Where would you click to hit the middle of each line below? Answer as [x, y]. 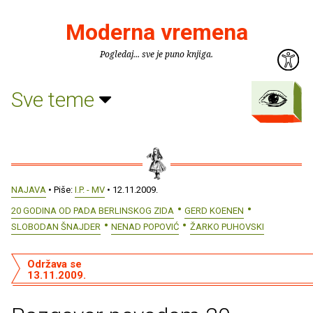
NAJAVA [29, 190]
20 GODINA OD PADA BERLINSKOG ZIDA [93, 210]
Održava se [54, 264]
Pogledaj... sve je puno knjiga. [156, 54]
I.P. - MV [90, 190]
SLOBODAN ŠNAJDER [56, 226]
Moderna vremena [156, 32]
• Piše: [60, 190]
